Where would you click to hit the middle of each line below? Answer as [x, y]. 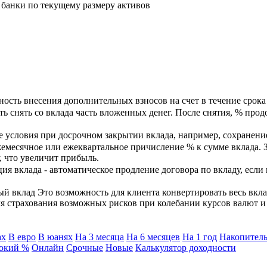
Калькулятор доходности [186, 247]
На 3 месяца [100, 237]
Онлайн [48, 247]
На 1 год [200, 237]
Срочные [85, 247]
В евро [22, 237]
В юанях [55, 237]
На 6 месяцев [153, 237]
